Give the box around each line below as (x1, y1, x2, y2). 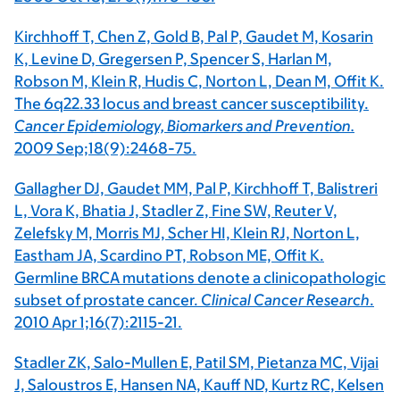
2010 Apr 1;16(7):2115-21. (14, 313, 182, 331)
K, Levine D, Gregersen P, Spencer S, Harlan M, (14, 50, 332, 68)
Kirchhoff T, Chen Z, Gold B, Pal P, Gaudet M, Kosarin (14, 28, 373, 46)
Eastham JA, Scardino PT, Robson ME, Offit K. (14, 246, 324, 264)
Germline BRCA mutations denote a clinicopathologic (14, 269, 386, 287)
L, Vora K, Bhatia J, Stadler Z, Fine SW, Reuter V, (14, 202, 337, 220)
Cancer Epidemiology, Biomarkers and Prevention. (14, 117, 354, 135)
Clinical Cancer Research (201, 291, 370, 309)
